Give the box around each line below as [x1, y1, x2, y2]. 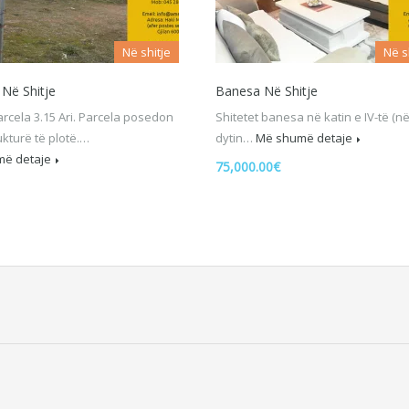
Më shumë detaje [256, 130, 352, 146]
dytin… [215, 130, 256, 146]
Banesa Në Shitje [215, 82, 318, 100]
